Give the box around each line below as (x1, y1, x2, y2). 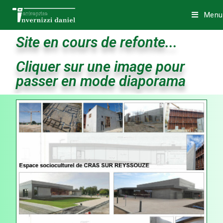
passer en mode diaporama (16, 73, 186, 90)
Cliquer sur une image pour (16, 58, 185, 75)
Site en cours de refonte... (16, 34, 178, 51)
